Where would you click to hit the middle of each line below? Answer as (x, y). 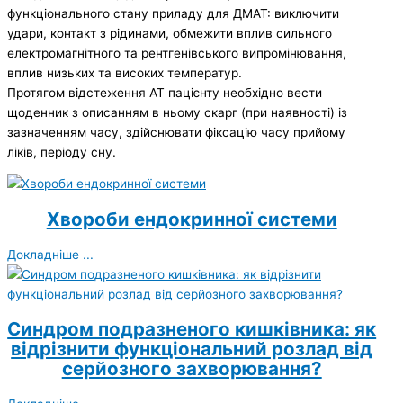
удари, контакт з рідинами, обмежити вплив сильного (170, 33)
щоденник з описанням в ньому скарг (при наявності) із (177, 112)
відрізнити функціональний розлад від (192, 348)
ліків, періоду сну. (62, 152)
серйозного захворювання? (192, 368)
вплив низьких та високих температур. (125, 72)
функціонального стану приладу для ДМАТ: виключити (173, 13)
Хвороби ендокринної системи (192, 219)
